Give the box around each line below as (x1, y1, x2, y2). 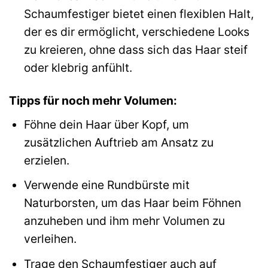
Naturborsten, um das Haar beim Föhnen (23, 196, 241, 211)
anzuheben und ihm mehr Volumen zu (23, 214, 225, 229)
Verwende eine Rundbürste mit (23, 178, 190, 193)
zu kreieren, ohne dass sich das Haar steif (23, 42, 248, 57)
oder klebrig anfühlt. (23, 60, 132, 75)
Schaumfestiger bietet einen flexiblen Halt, (23, 7, 254, 22)
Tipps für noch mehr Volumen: (9, 93, 177, 108)
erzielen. (23, 153, 69, 167)
